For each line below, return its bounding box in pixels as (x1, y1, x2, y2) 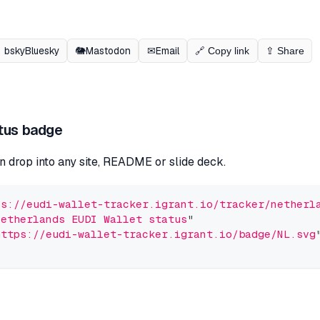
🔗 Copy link (195, 45, 250, 56)
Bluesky (24, 44, 59, 57)
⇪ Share (266, 46, 305, 57)
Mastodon (85, 44, 131, 57)
